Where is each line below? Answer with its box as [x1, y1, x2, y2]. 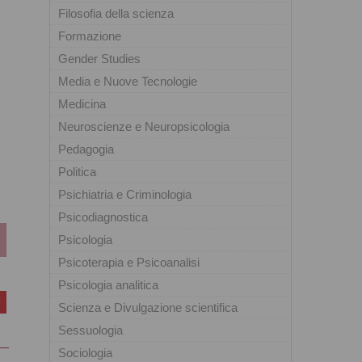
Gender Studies [58, 52, 141, 65]
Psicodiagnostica [58, 210, 148, 224]
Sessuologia [58, 323, 123, 337]
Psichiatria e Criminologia [58, 187, 192, 201]
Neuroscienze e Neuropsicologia [58, 120, 229, 133]
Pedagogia [58, 142, 114, 156]
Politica [58, 165, 96, 179]
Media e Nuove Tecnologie [58, 74, 197, 88]
